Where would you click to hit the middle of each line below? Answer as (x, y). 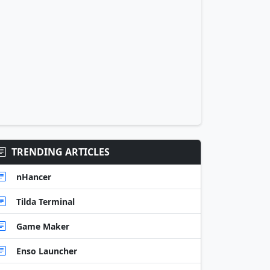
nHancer (34, 177)
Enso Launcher (47, 251)
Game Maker (43, 226)
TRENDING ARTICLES (61, 152)
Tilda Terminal (46, 201)
